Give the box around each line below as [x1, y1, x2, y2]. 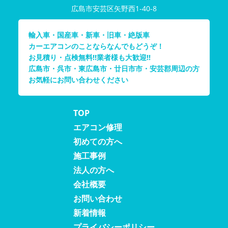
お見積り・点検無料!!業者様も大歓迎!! [28, 52, 151, 63]
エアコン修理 [73, 122, 122, 133]
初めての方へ [73, 136, 122, 148]
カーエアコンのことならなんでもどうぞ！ [28, 41, 164, 51]
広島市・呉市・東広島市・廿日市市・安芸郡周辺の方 [28, 64, 199, 74]
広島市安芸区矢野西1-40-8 [71, 4, 157, 14]
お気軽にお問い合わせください [28, 75, 128, 85]
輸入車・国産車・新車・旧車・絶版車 [28, 30, 150, 40]
